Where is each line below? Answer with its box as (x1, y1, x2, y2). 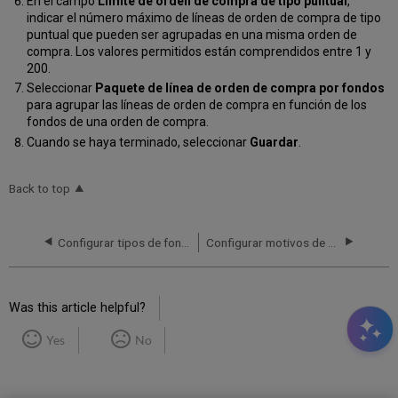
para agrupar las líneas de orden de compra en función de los (26, 98, 367, 113)
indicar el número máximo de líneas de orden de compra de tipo (26, 10, 381, 25)
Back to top (9, 181, 71, 196)
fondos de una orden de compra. (26, 115, 209, 130)
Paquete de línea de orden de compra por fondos (94, 81, 385, 96)
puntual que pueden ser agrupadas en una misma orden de (26, 27, 357, 42)
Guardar (249, 134, 298, 149)
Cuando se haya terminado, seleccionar (26, 134, 250, 149)
